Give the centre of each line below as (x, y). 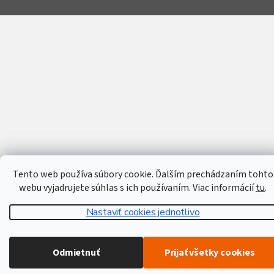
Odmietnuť (76, 253)
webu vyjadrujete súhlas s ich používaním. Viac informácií (137, 188)
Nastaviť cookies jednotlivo (143, 212)
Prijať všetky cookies (209, 253)
